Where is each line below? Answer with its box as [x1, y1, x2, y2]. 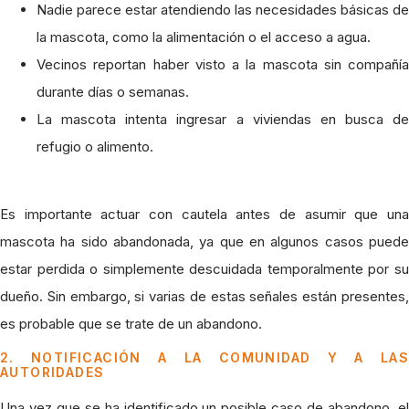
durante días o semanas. [37, 82, 189, 100]
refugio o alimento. [37, 137, 153, 155]
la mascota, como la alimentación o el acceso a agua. [37, 27, 371, 46]
